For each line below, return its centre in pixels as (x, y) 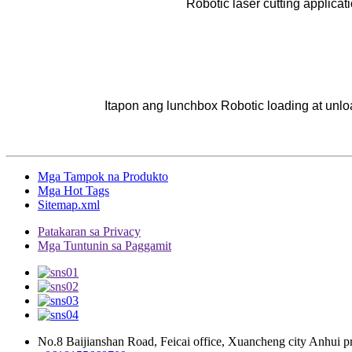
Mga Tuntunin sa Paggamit (104, 245)
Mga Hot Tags (73, 190)
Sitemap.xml (69, 204)
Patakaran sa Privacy (89, 231)
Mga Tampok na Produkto (103, 176)
